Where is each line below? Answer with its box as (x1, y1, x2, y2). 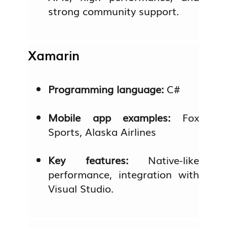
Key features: (48, 152, 148, 168)
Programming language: (48, 81, 167, 97)
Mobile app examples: (48, 109, 182, 125)
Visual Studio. (48, 180, 114, 196)
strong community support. (48, 3, 179, 18)
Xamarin (28, 46, 80, 64)
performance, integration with (48, 166, 199, 182)
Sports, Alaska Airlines (48, 124, 157, 139)
